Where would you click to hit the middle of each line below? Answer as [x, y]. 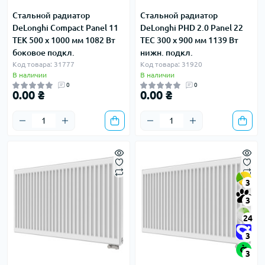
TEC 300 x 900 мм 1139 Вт [189, 40]
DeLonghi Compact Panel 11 [65, 28]
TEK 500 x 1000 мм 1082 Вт [64, 40]
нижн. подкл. [167, 53]
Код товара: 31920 [171, 64]
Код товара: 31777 [43, 64]
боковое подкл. [43, 53]
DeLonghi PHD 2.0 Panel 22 [192, 28]
